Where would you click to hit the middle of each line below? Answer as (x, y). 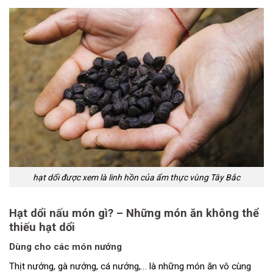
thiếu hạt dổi (42, 227)
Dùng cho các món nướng (66, 247)
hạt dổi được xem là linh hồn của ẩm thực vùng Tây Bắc (136, 177)
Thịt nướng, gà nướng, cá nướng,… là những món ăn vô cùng (130, 266)
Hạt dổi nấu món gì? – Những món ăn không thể (134, 213)
